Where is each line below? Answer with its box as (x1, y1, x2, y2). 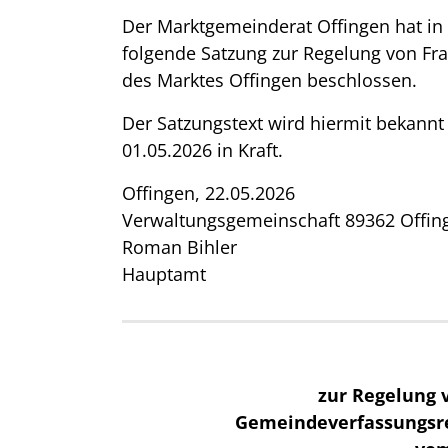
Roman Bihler (122, 235, 237, 259)
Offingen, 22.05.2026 (122, 181, 295, 205)
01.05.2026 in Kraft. (122, 138, 283, 162)
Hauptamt (122, 262, 206, 286)
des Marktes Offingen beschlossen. (122, 68, 417, 92)
